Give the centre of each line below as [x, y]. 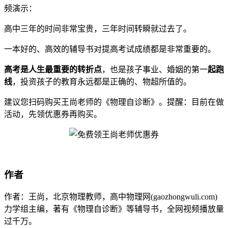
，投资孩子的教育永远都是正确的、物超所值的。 [102, 81]
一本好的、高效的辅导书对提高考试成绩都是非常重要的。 [110, 49]
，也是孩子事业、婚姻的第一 [155, 69]
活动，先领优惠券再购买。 [53, 114]
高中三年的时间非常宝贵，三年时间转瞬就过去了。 [98, 28]
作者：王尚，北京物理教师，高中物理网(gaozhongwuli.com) [111, 197]
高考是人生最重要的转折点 [53, 69]
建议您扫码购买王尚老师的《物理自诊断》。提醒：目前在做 [114, 102]
